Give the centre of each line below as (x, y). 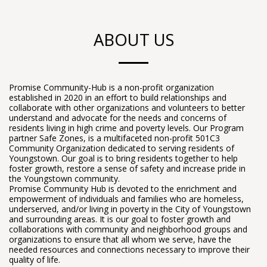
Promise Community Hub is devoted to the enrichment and (123, 189)
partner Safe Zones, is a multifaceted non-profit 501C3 (114, 138)
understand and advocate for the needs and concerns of (118, 118)
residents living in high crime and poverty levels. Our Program (126, 128)
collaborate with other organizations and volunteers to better (127, 108)
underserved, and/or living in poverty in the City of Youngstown (130, 209)
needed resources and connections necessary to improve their (129, 249)
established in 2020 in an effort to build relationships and (118, 97)
